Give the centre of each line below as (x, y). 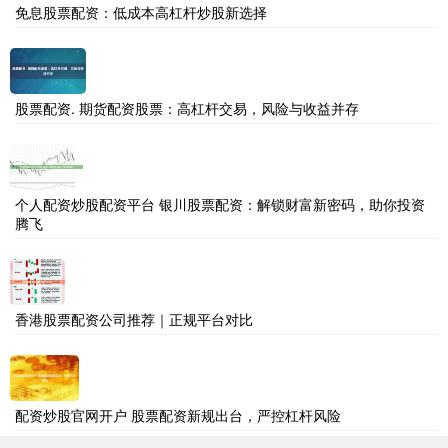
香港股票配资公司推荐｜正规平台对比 (134, 318)
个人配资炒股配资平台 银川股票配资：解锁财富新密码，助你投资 (220, 203)
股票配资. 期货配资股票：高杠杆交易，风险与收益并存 (187, 107)
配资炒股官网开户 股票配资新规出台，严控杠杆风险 (178, 414)
